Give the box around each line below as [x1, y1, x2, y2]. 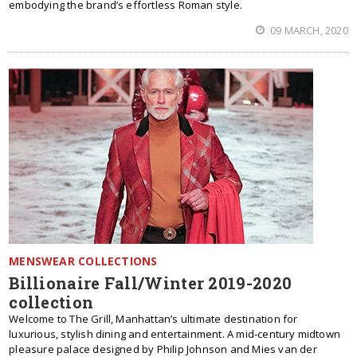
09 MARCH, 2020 [267, 23, 348, 37]
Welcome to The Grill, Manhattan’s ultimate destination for [9, 312, 298, 326]
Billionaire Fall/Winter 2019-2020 [9, 273, 292, 293]
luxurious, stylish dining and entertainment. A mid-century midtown [9, 327, 341, 341]
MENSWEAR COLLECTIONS [9, 253, 158, 269]
